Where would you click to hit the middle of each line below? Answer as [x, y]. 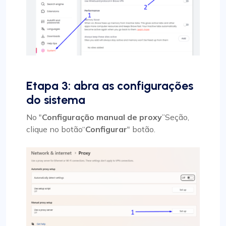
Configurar [106, 129]
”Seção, [176, 117]
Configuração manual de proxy [102, 117]
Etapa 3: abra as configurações [110, 86]
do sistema [56, 100]
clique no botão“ [56, 129]
